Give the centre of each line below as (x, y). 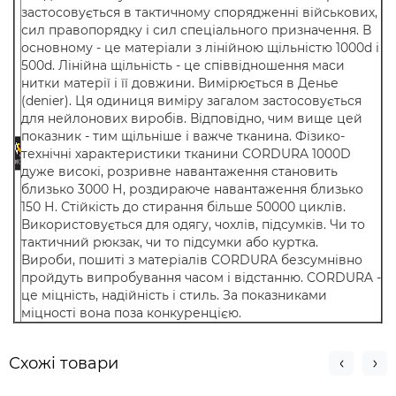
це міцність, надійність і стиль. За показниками (174, 295)
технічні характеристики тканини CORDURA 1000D (186, 154)
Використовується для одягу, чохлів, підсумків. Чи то (193, 225)
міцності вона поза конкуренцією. (131, 313)
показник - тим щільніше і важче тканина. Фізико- (183, 136)
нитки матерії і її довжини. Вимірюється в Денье (180, 83)
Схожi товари (64, 363)
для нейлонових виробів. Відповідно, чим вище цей (192, 118)
